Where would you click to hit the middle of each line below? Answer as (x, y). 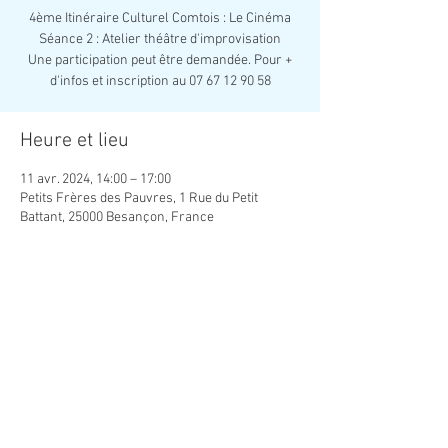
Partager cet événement (121, 328)
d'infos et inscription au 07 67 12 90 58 (160, 81)
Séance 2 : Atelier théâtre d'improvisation (160, 39)
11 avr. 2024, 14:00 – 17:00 (95, 179)
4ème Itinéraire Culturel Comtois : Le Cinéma (160, 18)
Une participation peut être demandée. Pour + (160, 60)
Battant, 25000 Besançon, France (117, 217)
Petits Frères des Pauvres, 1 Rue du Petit (139, 198)
